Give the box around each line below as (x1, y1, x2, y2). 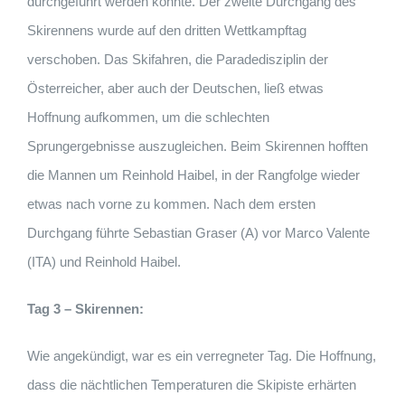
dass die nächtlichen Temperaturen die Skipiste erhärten (27, 377, 356, 393)
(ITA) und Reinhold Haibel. (27, 254, 181, 270)
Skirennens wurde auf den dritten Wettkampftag (27, 23, 306, 39)
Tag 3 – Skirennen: (27, 301, 144, 317)
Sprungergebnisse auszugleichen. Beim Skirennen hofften (27, 138, 368, 155)
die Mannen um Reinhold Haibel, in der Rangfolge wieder (27, 167, 360, 184)
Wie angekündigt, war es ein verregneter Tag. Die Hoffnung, (27, 348, 376, 364)
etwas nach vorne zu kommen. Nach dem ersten (27, 196, 316, 212)
